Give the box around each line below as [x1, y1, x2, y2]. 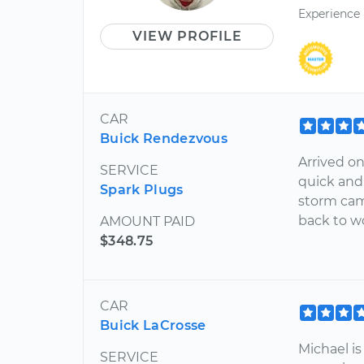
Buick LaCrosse [100, 317, 206, 333]
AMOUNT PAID [100, 213, 195, 229]
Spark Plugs [100, 181, 184, 197]
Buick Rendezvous [100, 130, 228, 146]
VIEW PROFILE [132, 28, 242, 44]
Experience [298, 6, 361, 22]
